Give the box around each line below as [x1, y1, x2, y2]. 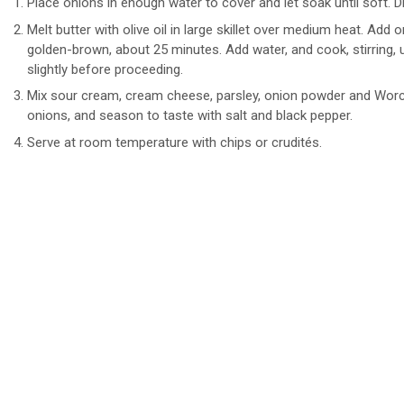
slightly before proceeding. [27, 60, 183, 78]
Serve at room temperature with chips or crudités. [27, 133, 322, 151]
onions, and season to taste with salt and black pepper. [27, 107, 353, 124]
